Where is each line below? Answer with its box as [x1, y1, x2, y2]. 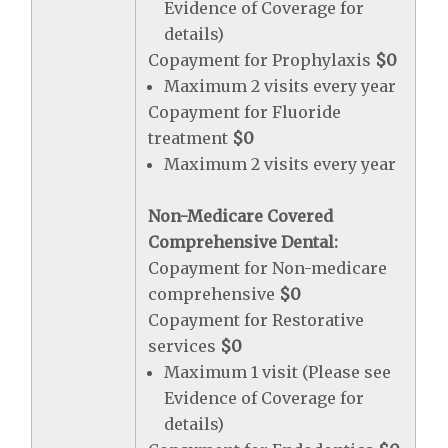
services [148, 336, 221, 356]
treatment [148, 128, 233, 148]
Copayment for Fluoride [148, 102, 342, 122]
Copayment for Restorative [148, 310, 365, 330]
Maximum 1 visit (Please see [164, 362, 392, 382]
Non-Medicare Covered [148, 206, 334, 226]
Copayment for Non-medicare [148, 258, 388, 278]
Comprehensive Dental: [148, 232, 339, 252]
